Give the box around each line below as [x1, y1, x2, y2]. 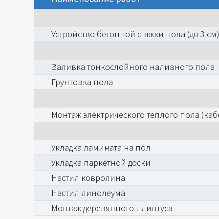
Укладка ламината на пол [51, 142, 151, 153]
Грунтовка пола [51, 76, 113, 88]
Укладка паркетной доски [51, 157, 151, 168]
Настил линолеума [51, 187, 125, 198]
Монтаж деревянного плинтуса [51, 202, 173, 214]
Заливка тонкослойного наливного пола [51, 61, 215, 72]
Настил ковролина [51, 172, 125, 183]
